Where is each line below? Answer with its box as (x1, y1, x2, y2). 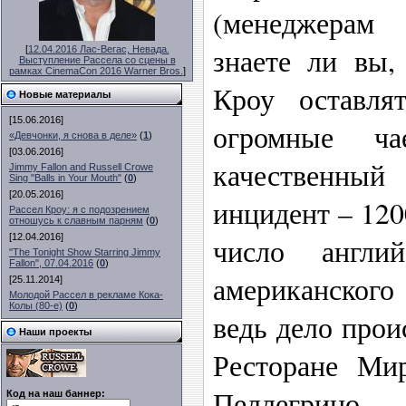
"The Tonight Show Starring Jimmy (9, 246, 160, 257)
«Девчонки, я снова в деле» (9, 130, 137, 140)
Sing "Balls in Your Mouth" (9, 172, 121, 183)
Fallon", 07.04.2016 (9, 257, 93, 268)
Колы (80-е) (9, 300, 63, 311)
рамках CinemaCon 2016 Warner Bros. (8, 65, 183, 76)
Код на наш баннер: (6, 388, 105, 399)
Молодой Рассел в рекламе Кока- (9, 289, 163, 300)
